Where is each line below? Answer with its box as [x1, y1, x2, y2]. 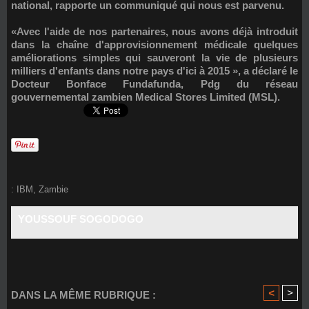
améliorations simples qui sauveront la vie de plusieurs [11, 51, 298, 63]
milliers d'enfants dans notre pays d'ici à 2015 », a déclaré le [11, 64, 298, 77]
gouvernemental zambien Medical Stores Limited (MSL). [11, 90, 283, 103]
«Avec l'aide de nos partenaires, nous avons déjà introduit [11, 25, 298, 37]
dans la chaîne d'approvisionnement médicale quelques [11, 38, 298, 50]
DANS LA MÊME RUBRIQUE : [11, 288, 156, 301]
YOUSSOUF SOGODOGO [18, 212, 143, 225]
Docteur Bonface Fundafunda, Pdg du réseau [11, 77, 298, 90]
